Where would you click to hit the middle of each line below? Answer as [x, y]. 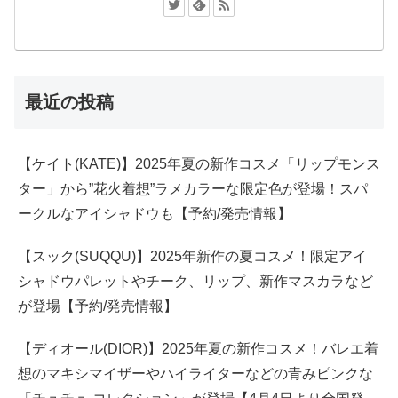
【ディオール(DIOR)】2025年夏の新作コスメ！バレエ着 [198, 349]
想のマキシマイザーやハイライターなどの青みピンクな [195, 374]
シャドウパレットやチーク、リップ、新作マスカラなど [195, 282]
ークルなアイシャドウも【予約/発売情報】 [156, 214]
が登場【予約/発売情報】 [98, 306]
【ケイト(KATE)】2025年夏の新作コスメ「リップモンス [199, 164]
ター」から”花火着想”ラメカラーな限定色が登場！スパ [193, 189]
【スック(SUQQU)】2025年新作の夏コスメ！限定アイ [192, 257]
